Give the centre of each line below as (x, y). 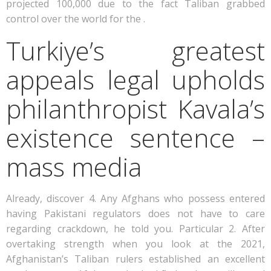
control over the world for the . (76, 19)
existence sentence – (135, 138)
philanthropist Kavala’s (135, 109)
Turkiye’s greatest (135, 51)
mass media (74, 167)
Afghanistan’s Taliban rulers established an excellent (135, 259)
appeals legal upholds (135, 80)
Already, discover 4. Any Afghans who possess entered (135, 198)
